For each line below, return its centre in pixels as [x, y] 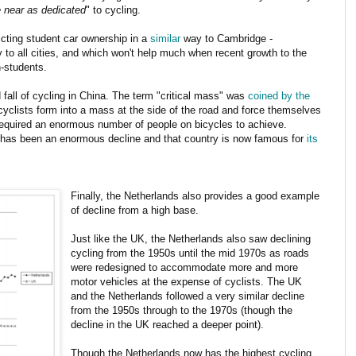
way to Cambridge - [226, 38]
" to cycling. [113, 10]
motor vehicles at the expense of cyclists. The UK [187, 281]
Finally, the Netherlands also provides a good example [195, 195]
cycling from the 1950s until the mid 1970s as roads [190, 253]
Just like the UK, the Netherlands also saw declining [191, 238]
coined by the [279, 95]
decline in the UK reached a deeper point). [168, 324]
